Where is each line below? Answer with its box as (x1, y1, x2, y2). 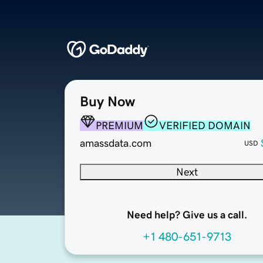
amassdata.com (80, 138, 151, 149)
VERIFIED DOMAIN (159, 120, 251, 131)
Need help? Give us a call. (126, 210, 247, 221)
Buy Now (80, 95, 135, 109)
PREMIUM (96, 120, 143, 131)
